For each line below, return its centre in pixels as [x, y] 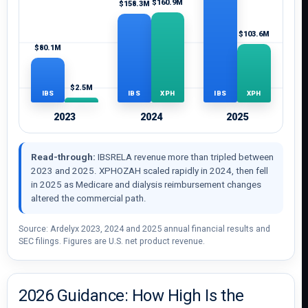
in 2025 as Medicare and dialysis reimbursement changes [146, 185]
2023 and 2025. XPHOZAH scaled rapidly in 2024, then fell [150, 171]
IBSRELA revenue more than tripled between [185, 157]
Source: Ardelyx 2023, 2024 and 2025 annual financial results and [144, 229]
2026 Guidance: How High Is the [131, 296]
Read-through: [63, 157]
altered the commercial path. [89, 198]
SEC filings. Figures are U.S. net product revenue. [112, 241]
